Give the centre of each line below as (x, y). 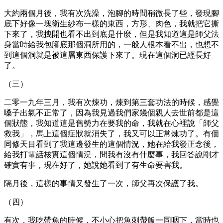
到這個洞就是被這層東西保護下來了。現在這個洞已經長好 (108, 55)
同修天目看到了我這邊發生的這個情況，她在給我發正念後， (111, 144)
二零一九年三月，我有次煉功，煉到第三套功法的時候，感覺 (111, 102)
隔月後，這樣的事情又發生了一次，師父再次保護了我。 (104, 183)
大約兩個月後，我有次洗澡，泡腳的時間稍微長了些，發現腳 (111, 13)
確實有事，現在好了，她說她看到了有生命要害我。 (96, 165)
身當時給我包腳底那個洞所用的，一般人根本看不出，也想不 (111, 44)
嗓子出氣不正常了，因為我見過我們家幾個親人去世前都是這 (111, 112)
